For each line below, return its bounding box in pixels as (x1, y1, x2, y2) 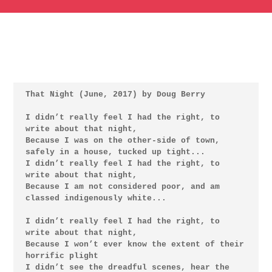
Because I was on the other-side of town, (25, 135, 220, 145)
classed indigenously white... (25, 193, 166, 203)
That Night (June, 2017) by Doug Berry (25, 89, 205, 99)
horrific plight (25, 251, 98, 260)
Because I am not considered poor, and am (25, 182, 220, 191)
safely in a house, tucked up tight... (25, 147, 205, 157)
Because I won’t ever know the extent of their (25, 239, 244, 249)
